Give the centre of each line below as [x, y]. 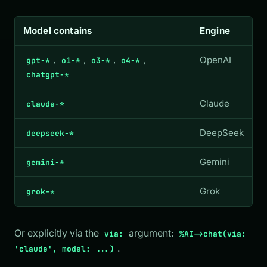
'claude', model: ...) [64, 249]
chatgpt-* [48, 74]
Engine [215, 30]
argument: [151, 233]
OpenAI [215, 60]
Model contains [58, 30]
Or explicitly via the [58, 233]
